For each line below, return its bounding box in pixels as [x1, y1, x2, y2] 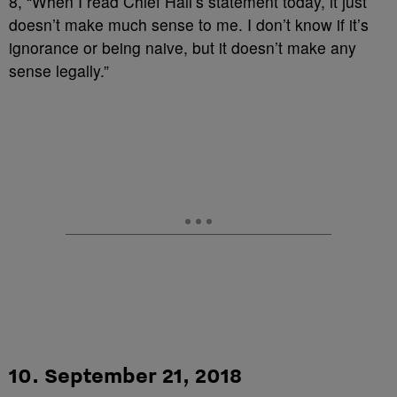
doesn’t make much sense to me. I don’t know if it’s [9, 13, 369, 35]
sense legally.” [9, 59, 109, 82]
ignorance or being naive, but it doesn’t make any [9, 36, 356, 58]
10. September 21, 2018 [9, 362, 242, 388]
